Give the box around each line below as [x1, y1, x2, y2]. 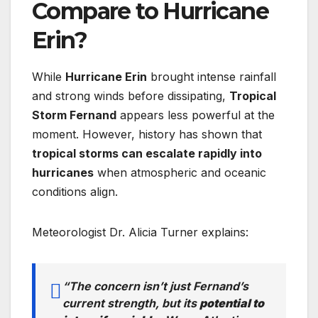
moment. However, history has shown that [32, 127, 262, 142]
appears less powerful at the [116, 108, 275, 123]
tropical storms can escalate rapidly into [32, 146, 262, 161]
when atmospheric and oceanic [94, 165, 266, 180]
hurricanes [32, 165, 94, 180]
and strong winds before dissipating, [32, 89, 229, 104]
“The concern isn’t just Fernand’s [62, 279, 248, 294]
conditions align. [32, 185, 118, 199]
